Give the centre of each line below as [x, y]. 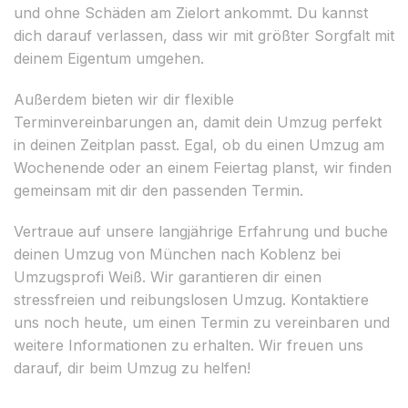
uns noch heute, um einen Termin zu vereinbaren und [202, 322]
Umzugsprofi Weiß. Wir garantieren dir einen [168, 276]
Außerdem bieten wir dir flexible [124, 99]
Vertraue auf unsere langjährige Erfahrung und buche [201, 231]
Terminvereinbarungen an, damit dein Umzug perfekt [198, 122]
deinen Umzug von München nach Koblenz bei [177, 254]
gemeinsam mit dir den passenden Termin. [158, 190]
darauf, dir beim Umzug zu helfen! [132, 367]
